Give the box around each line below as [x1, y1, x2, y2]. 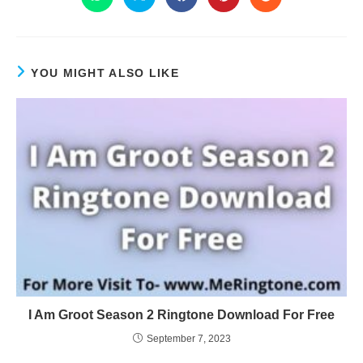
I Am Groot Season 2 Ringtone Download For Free [28, 307, 335, 322]
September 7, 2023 [146, 332, 231, 344]
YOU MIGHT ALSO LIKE [31, 66, 180, 79]
